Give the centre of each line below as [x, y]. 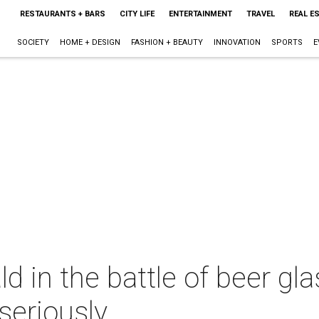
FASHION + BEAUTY [167, 42]
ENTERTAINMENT [200, 14]
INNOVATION [237, 42]
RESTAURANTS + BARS [62, 14]
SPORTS [287, 42]
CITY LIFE [137, 14]
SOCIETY [33, 42]
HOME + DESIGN [90, 42]
